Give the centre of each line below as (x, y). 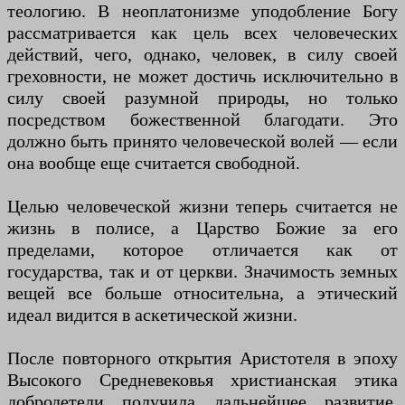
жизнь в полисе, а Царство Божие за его (202, 228)
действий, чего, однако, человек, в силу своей (202, 55)
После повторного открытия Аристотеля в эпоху (202, 358)
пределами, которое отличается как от (202, 250)
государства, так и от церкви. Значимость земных (202, 272)
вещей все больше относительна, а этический (202, 293)
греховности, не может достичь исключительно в (202, 76)
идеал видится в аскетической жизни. (152, 315)
